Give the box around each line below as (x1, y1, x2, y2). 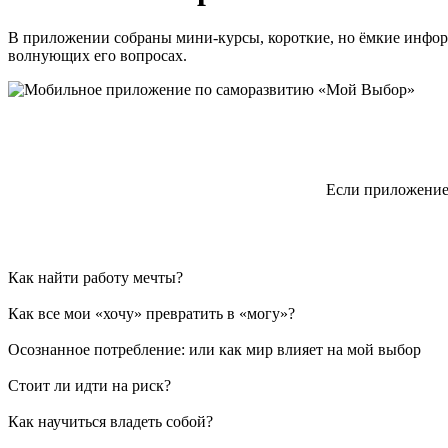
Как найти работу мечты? (8, 269, 183, 287)
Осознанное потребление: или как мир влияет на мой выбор (8, 341, 421, 359)
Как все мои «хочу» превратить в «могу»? (8, 305, 295, 323)
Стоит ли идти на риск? (8, 377, 171, 395)
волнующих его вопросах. (8, 46, 187, 64)
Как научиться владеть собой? (8, 413, 213, 431)
